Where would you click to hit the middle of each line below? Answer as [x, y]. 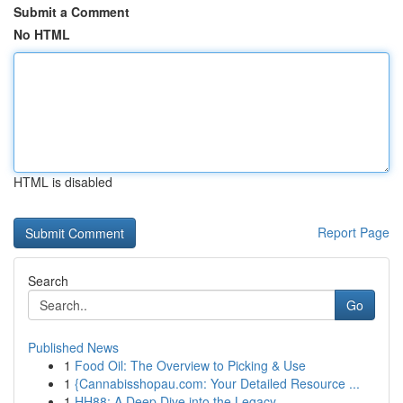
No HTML [42, 34]
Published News [73, 347]
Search [48, 281]
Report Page [354, 232]
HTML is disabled [63, 182]
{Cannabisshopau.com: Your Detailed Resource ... [217, 383]
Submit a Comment [72, 12]
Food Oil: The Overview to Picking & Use [190, 365]
